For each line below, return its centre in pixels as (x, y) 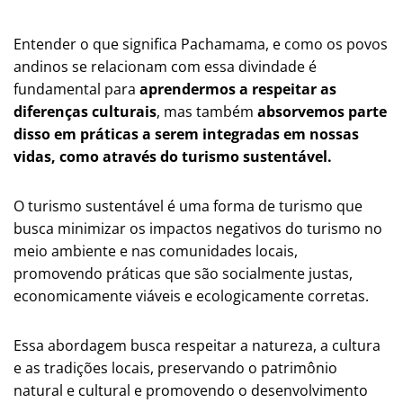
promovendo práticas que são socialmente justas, (183, 273)
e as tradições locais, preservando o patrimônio (175, 367)
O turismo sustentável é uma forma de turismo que (188, 206)
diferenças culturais (85, 111)
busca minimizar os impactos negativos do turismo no (198, 228)
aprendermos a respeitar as (238, 89)
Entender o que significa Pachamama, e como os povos (201, 44)
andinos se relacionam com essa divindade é (165, 66)
